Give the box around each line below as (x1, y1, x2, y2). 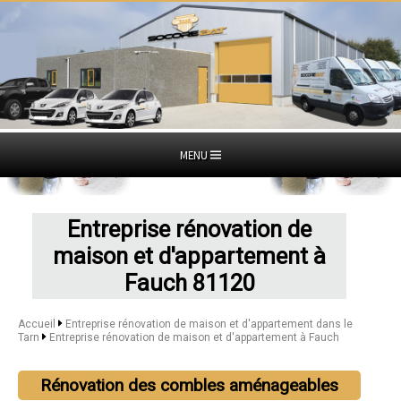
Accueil (18, 317, 55, 330)
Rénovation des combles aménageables (40, 374, 339, 396)
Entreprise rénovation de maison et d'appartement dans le (64, 317, 353, 330)
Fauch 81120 (124, 269, 255, 296)
